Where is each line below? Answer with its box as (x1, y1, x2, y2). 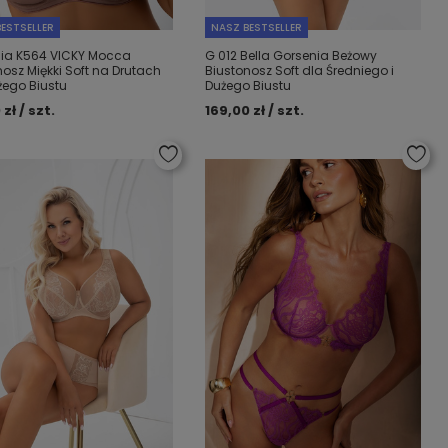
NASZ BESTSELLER (211, 20, 303, 35)
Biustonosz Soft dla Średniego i (205, 62, 395, 79)
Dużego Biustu (205, 77, 292, 94)
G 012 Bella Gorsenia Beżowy (205, 47, 378, 64)
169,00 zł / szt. (205, 101, 305, 120)
